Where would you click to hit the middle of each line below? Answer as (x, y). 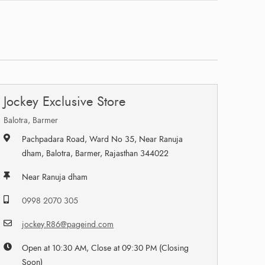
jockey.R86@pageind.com (68, 224)
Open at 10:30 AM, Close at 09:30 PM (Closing (106, 248)
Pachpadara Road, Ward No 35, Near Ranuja (103, 139)
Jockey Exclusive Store (65, 101)
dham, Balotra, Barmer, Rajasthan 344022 (96, 153)
